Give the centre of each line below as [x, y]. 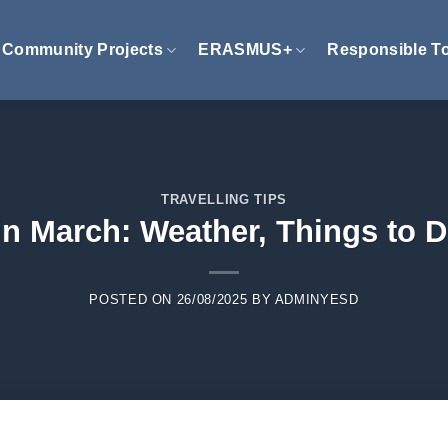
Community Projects [82, 49]
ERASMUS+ [245, 49]
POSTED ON [133, 300]
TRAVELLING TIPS [224, 199]
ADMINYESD [316, 300]
